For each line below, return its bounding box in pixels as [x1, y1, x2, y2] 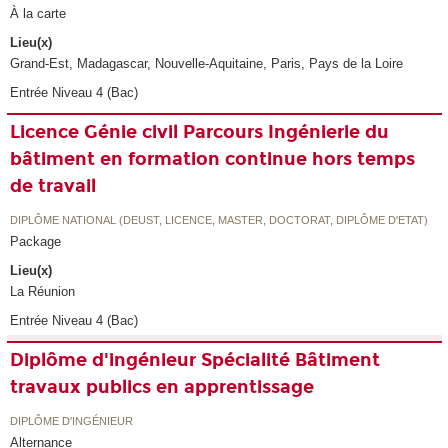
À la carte [10, 6, 67, 22]
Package [10, 234, 62, 250]
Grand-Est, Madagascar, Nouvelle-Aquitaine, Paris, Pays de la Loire [10, 55, 404, 71]
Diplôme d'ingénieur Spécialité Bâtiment [10, 348, 381, 371]
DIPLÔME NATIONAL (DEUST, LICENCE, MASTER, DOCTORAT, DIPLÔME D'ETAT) [10, 214, 429, 227]
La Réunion [10, 283, 76, 299]
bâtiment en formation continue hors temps [10, 147, 416, 170]
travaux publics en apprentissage [10, 375, 315, 398]
